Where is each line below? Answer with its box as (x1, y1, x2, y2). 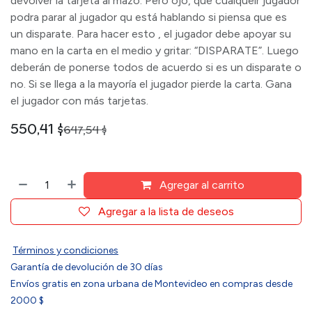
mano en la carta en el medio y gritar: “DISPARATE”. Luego (10, 44, 299, 57)
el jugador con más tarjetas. (10, 94, 148, 107)
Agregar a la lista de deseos (97, 205, 234, 218)
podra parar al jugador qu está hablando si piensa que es (10, 10, 287, 24)
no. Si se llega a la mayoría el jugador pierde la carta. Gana (10, 77, 292, 91)
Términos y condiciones (13, 244, 118, 256)
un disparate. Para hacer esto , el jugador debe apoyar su (10, 27, 291, 40)
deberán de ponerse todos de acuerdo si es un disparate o (10, 61, 302, 74)
